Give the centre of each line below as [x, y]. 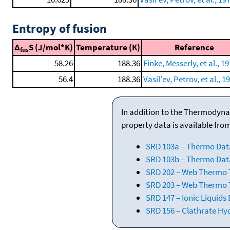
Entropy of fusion [60, 28]
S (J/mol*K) [51, 47]
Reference [194, 47]
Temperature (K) [108, 47]
